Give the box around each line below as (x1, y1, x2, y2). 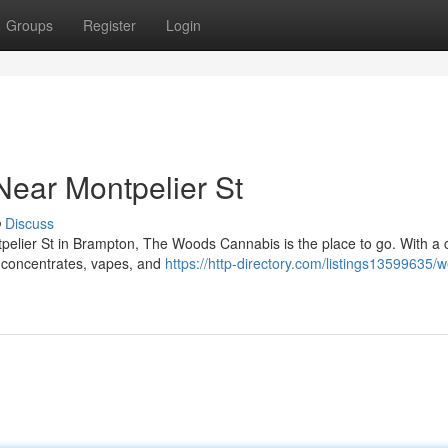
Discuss (5, 213, 54, 233)
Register (83, 15, 136, 35)
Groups (6, 15, 53, 35)
